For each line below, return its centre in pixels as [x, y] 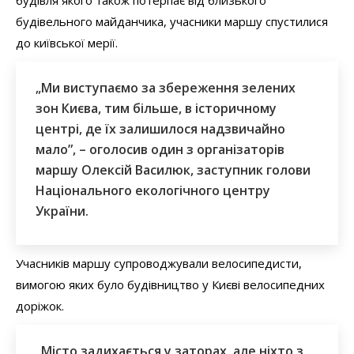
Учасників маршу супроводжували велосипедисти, [159, 263]
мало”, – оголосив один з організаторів [160, 149]
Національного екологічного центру [153, 190]
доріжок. [40, 305]
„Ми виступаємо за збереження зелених [166, 87]
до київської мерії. [67, 42]
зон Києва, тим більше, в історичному [156, 108]
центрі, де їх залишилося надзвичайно [160, 128]
